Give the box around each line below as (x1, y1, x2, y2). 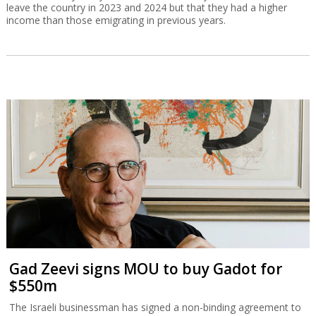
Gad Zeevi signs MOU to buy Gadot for (9, 258, 283, 279)
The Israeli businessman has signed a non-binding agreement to (9, 300, 302, 314)
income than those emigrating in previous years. (6, 13, 226, 27)
